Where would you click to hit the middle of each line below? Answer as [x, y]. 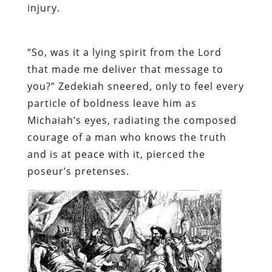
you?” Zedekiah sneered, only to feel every [135, 86]
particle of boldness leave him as [112, 103]
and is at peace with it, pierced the [116, 154]
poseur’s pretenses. [78, 171]
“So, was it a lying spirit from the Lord [124, 52]
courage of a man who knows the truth [127, 137]
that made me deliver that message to [125, 69]
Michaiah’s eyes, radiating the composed [132, 120]
